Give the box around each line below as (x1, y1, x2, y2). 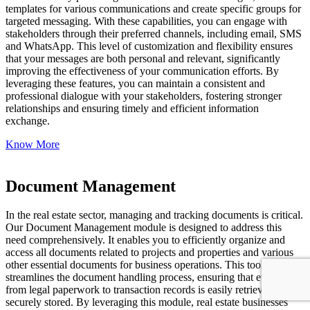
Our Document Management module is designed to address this (6, 221, 282, 234)
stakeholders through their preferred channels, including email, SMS (6, 27, 302, 39)
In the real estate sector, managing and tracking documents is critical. (6, 209, 303, 221)
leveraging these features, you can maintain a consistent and (6, 77, 265, 89)
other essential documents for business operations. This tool (6, 259, 264, 271)
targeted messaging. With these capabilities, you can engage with (6, 15, 287, 27)
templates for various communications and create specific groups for (6, 2, 301, 15)
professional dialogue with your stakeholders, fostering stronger (6, 89, 282, 102)
